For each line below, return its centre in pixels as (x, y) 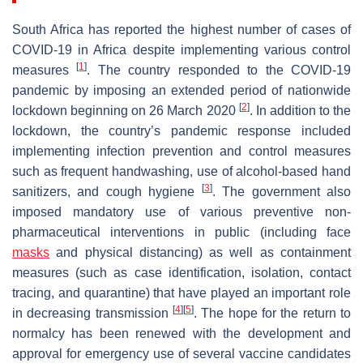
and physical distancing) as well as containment (200, 252)
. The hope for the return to (272, 313)
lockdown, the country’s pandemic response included (181, 130)
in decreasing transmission (92, 313)
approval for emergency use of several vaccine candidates (181, 353)
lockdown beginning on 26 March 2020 (126, 110)
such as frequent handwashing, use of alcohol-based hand (181, 171)
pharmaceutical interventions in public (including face (181, 232)
